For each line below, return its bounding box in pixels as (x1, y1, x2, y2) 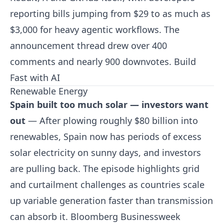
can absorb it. (10, 210, 70, 222)
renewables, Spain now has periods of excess (10, 130, 201, 142)
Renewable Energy (10, 85, 87, 97)
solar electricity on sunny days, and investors (10, 146, 201, 158)
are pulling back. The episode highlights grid (10, 162, 199, 174)
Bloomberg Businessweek (70, 210, 180, 222)
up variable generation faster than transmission (10, 194, 213, 206)
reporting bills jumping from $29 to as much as (10, 7, 210, 19)
